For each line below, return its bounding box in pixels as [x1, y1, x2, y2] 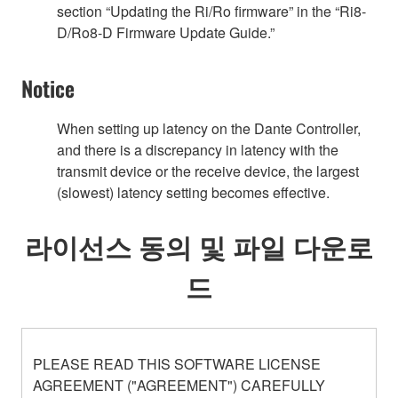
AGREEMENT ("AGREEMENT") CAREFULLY [33, 374, 325, 395]
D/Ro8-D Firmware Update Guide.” [57, 21, 275, 43]
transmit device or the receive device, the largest [57, 160, 359, 181]
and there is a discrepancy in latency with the [57, 139, 338, 160]
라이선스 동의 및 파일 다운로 [25, 225, 373, 266]
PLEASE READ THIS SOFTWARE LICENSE [33, 353, 321, 374]
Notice [21, 71, 75, 104]
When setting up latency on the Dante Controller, [57, 117, 361, 139]
